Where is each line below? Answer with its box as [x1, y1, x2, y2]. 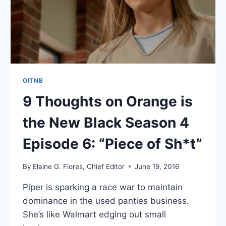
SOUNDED [66, 22, 103, 31]
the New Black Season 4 [23, 114, 190, 132]
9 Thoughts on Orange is [23, 93, 193, 110]
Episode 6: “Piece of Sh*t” [23, 135, 203, 153]
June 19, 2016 [135, 162, 180, 171]
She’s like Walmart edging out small [23, 209, 166, 219]
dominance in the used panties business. [23, 195, 190, 206]
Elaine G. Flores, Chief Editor [33, 162, 125, 171]
